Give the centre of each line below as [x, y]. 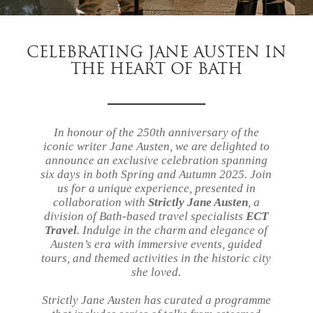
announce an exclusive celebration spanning [156, 160]
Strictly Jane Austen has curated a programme [156, 300]
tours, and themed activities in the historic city [156, 258]
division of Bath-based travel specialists [145, 216]
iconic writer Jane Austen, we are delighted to [156, 146]
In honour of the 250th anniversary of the [156, 132]
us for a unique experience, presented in [156, 188]
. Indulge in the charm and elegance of [173, 230]
